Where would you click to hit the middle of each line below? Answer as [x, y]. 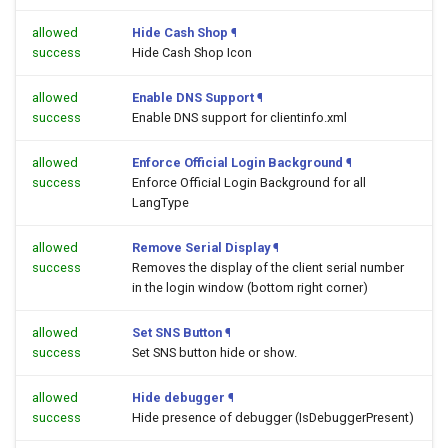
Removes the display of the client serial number [268, 267]
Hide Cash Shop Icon [192, 52]
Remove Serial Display [201, 247]
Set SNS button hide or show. [214, 352]
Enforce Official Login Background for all [249, 182]
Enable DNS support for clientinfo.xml [239, 117]
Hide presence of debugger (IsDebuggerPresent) [273, 417]
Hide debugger [178, 397]
